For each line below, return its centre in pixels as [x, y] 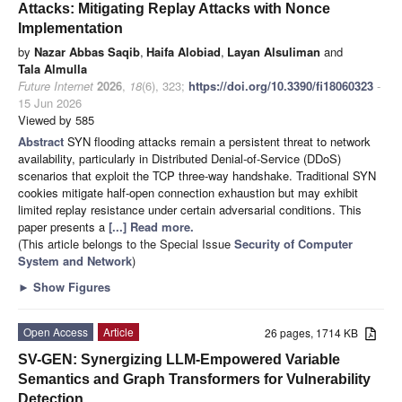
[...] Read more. [151, 227]
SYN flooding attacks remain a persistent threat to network [219, 142]
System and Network [75, 261]
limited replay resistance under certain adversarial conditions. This [190, 210]
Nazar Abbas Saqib [87, 52]
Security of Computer [293, 244]
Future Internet [56, 86]
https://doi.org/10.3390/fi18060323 [281, 86]
